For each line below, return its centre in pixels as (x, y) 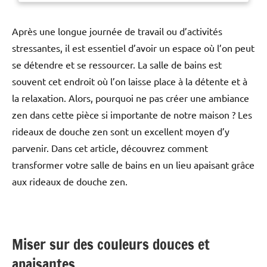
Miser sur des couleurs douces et (111, 245)
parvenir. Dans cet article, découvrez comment (110, 148)
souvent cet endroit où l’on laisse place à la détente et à (130, 81)
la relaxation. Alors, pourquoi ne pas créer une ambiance (131, 98)
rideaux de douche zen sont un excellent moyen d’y (121, 131)
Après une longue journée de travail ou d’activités (117, 31)
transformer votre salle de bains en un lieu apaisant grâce (133, 165)
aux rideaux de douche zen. (70, 181)
